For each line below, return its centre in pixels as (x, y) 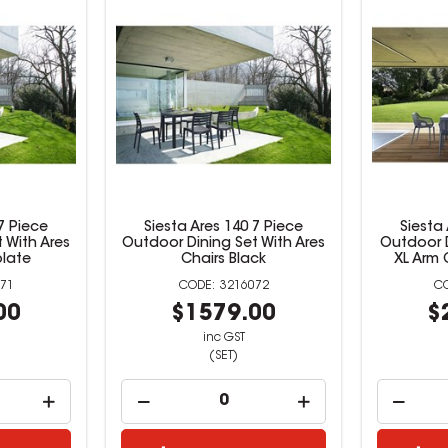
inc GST (223, 337)
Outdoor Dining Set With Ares (224, 243)
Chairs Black (224, 259)
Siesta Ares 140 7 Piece (224, 227)
